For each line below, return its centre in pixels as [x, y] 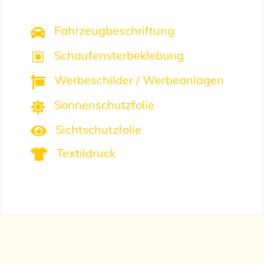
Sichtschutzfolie [98, 130]
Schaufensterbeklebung [119, 55]
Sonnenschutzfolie [104, 105]
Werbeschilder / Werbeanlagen [139, 80]
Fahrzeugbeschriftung [114, 31]
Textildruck [86, 153]
